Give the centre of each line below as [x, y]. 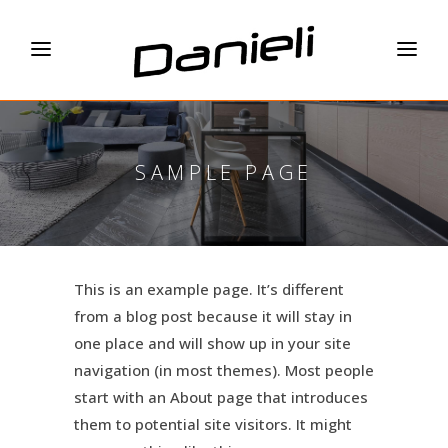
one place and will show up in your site [212, 342]
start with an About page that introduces [221, 396]
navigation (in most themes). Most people [224, 369]
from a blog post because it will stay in [213, 315]
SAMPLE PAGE [224, 172]
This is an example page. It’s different [209, 288]
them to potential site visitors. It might [213, 423]
